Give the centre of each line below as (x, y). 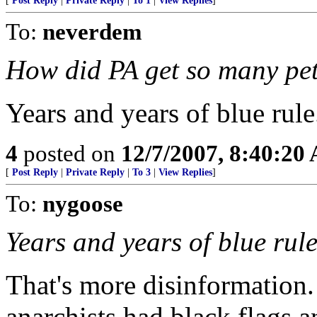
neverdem (92, 31)
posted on (69, 153)
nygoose (83, 203)
